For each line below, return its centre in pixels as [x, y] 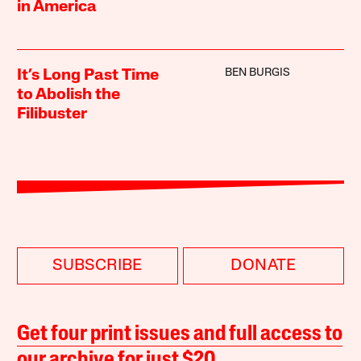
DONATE [263, 266]
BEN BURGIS [257, 73]
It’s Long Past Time [88, 75]
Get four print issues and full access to [180, 334]
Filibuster [52, 114]
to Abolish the [69, 95]
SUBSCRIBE [98, 266]
